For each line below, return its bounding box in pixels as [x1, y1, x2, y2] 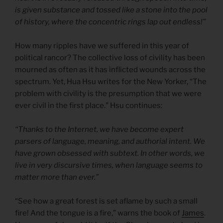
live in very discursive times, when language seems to [15, 161, 203, 170]
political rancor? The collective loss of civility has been [15, 53, 205, 63]
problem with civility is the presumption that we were [15, 89, 202, 99]
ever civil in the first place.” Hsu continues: [15, 101, 162, 111]
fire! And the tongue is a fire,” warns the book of [15, 209, 182, 218]
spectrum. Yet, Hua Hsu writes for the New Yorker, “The [15, 77, 207, 87]
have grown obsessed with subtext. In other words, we [15, 149, 205, 158]
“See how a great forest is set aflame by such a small [15, 197, 198, 206]
